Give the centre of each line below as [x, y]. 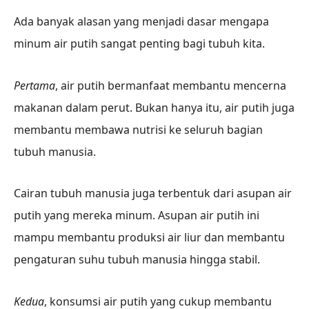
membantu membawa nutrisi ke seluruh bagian [138, 129]
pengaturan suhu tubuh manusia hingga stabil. [137, 260]
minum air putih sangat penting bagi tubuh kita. [139, 43]
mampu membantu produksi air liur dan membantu [149, 238]
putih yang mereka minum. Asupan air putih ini [137, 216]
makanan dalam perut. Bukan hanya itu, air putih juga [154, 107]
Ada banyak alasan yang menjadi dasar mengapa [141, 21]
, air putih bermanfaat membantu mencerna [171, 85]
